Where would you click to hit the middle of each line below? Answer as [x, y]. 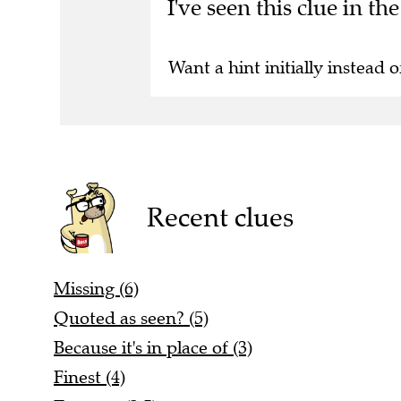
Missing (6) [96, 289]
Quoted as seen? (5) [131, 319]
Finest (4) [90, 378]
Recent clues [220, 218]
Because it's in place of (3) [153, 348]
